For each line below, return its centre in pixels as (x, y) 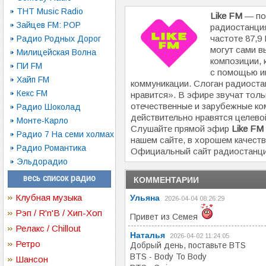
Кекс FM (32, 93)
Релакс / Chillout (48, 228)
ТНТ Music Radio (50, 11)
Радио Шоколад (49, 107)
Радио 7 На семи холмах (65, 134)
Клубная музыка (49, 197)
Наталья (148, 235)
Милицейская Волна (56, 52)
